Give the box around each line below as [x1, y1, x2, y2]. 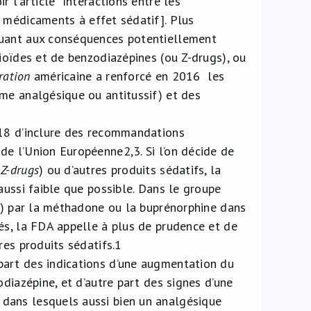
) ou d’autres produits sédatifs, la [39, 162, 221, 178]
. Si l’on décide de [140, 143, 235, 159]
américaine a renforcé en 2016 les [30, 68, 225, 84]
